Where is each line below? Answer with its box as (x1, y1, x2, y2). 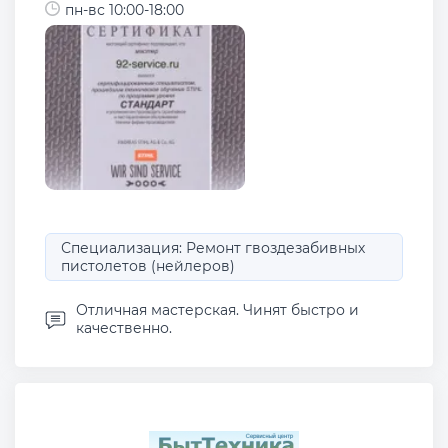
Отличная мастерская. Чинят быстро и (76, 301, 359, 320)
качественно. (76, 319, 172, 338)
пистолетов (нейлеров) (61, 257, 235, 276)
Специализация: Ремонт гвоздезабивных (61, 239, 365, 258)
